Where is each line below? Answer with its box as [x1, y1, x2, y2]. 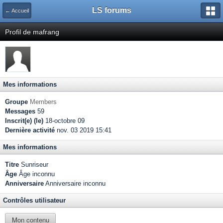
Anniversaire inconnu [44, 180, 106, 187]
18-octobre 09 [43, 117, 85, 124]
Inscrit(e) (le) [5, 117, 43, 124]
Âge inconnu [17, 170, 55, 178]
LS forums [92, 6, 131, 14]
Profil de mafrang [5, 28, 59, 36]
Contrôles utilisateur [3, 197, 66, 204]
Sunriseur [19, 161, 48, 168]
